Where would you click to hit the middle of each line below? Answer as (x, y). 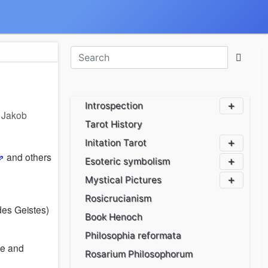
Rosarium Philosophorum (139, 254)
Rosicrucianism (118, 198)
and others (28, 157)
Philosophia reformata (133, 235)
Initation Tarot (116, 143)
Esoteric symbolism (128, 161)
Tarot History (114, 124)
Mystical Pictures (124, 180)
